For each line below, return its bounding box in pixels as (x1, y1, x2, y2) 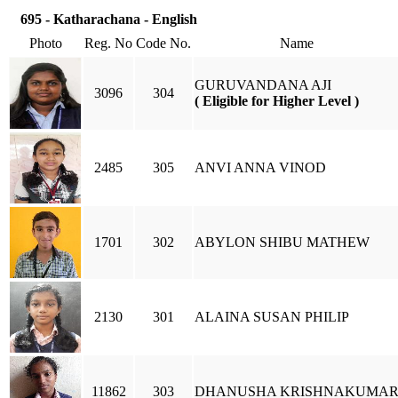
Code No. (136, 36, 191, 51)
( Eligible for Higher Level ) (195, 93, 359, 108)
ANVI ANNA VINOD (195, 160, 326, 175)
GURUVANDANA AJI (195, 77, 331, 92)
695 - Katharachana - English (20, 12, 197, 27)
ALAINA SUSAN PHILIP (195, 309, 349, 324)
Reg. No (84, 36, 132, 51)
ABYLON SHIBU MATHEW (195, 235, 370, 250)
